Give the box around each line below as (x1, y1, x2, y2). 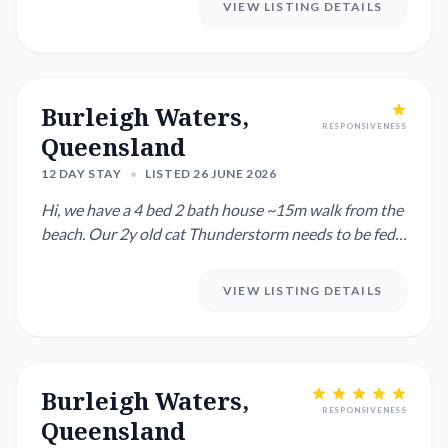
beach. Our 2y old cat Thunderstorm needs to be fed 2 (41, 224, 407, 243)
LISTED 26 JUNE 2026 (145, 166, 277, 181)
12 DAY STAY (41, 166, 122, 181)
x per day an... (41, 248, 132, 267)
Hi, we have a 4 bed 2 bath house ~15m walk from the (41, 200, 403, 219)
